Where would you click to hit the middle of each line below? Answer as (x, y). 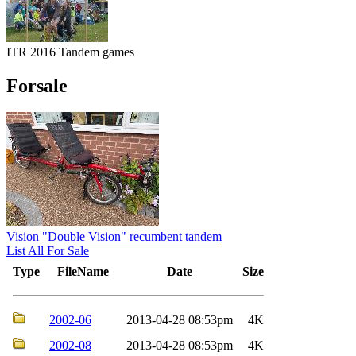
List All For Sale (48, 251)
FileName (83, 272)
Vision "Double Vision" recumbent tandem (114, 237)
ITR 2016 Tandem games (70, 52)
